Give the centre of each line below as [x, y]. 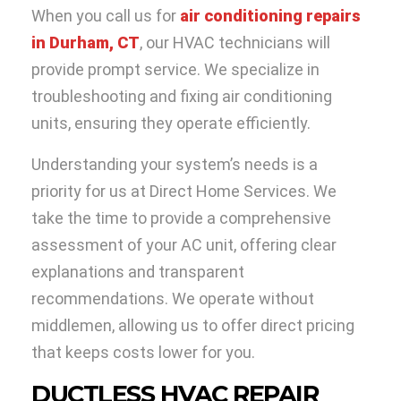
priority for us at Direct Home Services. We [184, 192]
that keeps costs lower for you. [143, 353]
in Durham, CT [85, 43]
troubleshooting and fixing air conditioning [182, 97]
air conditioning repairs [270, 16]
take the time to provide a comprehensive [181, 218]
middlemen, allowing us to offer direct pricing [193, 326]
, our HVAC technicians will [235, 43]
